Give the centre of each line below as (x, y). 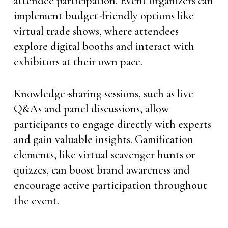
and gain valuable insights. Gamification (103, 139)
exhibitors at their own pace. (78, 62)
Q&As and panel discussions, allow (91, 109)
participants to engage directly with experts (112, 124)
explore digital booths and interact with (104, 46)
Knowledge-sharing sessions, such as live (103, 94)
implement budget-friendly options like (104, 16)
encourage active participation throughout (110, 185)
